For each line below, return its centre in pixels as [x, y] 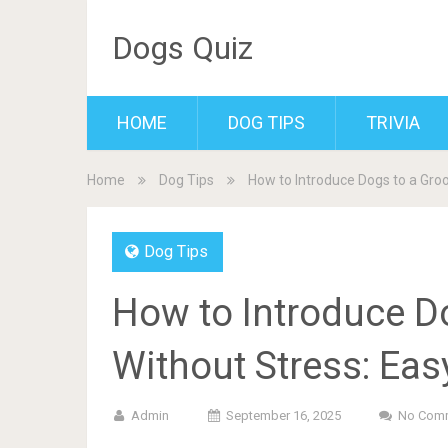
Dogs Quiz [182, 48]
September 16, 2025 [283, 415]
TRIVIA [393, 122]
